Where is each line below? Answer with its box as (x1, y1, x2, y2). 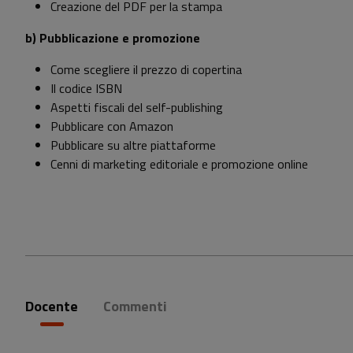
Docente (25, 295, 78, 318)
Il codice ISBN (50, 79, 122, 98)
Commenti (103, 295, 167, 318)
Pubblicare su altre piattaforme (50, 136, 216, 155)
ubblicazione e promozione (47, 28, 200, 48)
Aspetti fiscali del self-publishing (50, 98, 223, 117)
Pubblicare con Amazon (50, 117, 173, 136)
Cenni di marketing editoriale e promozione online (50, 154, 308, 174)
